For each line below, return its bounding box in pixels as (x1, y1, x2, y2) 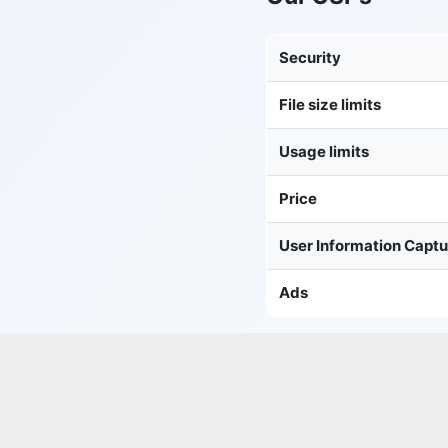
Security (278, 47, 341, 67)
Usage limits (278, 141, 369, 161)
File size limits (278, 94, 381, 114)
